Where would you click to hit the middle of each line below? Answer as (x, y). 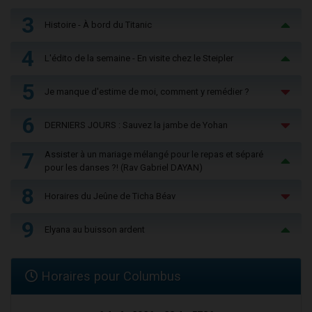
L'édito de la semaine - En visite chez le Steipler (139, 58)
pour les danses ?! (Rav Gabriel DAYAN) (124, 167)
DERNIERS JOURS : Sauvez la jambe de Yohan (136, 125)
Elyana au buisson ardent (95, 230)
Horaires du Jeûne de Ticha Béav (110, 196)
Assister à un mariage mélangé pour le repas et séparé (154, 154)
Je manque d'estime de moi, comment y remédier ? (147, 92)
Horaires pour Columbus (109, 276)
